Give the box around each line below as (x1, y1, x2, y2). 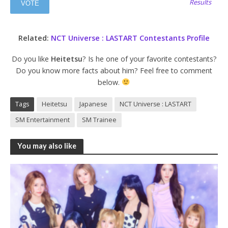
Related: (18, 33, 51, 43)
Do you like (11, 53, 51, 64)
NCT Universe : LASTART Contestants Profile (51, 33, 210, 43)
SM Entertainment (15, 115, 70, 124)
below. (98, 77, 122, 87)
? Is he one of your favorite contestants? (82, 53, 217, 64)
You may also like (17, 141, 76, 151)
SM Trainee (82, 115, 117, 124)
